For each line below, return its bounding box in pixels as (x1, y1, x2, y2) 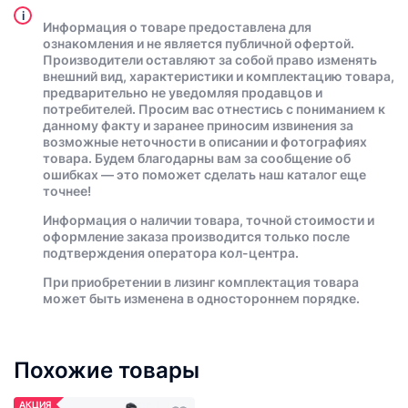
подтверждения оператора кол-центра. (43, 245, 299, 261)
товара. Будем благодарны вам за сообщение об (43, 150, 351, 167)
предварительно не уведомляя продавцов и (43, 85, 322, 101)
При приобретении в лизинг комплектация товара (43, 274, 359, 291)
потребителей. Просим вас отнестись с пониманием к (43, 101, 385, 117)
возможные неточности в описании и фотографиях (43, 134, 367, 150)
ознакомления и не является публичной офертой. (43, 36, 354, 52)
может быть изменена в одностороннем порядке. (43, 291, 360, 307)
